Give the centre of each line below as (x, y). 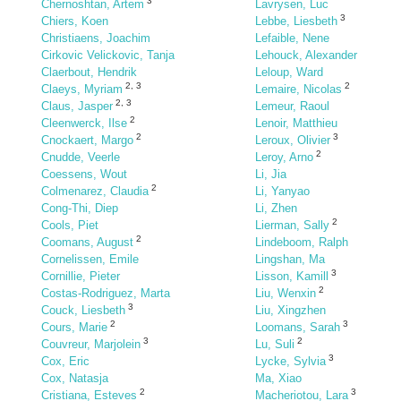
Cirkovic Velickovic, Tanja (108, 55)
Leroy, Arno (284, 157)
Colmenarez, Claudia (95, 191)
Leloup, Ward (289, 72)
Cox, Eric (65, 361)
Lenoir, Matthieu (296, 123)
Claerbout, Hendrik (89, 72)
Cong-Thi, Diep (80, 208)
